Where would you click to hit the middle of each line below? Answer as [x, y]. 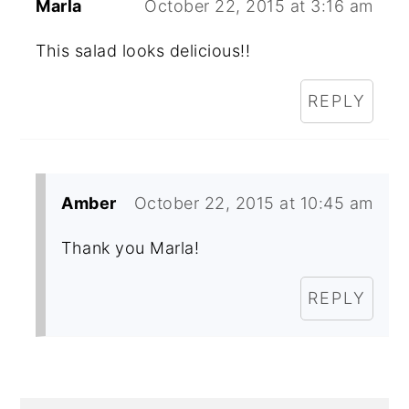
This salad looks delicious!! [143, 50]
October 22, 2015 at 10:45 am [253, 203]
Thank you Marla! [131, 247]
